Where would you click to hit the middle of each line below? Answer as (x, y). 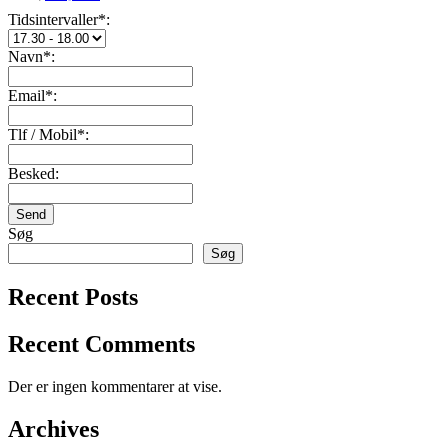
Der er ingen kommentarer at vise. (115, 387)
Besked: (33, 174)
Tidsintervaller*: (59, 20)
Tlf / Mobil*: (48, 135)
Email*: (32, 96)
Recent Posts (73, 297)
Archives (53, 429)
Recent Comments (101, 344)
